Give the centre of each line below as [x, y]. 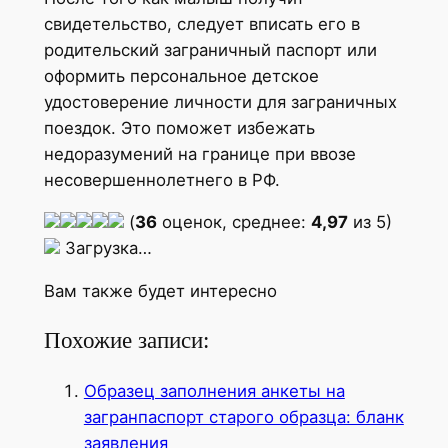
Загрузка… [105, 248]
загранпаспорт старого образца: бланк [243, 416]
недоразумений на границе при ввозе [199, 153]
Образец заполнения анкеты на [214, 390]
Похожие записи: [126, 340]
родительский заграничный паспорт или [210, 49]
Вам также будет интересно [160, 291]
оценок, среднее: [233, 222]
